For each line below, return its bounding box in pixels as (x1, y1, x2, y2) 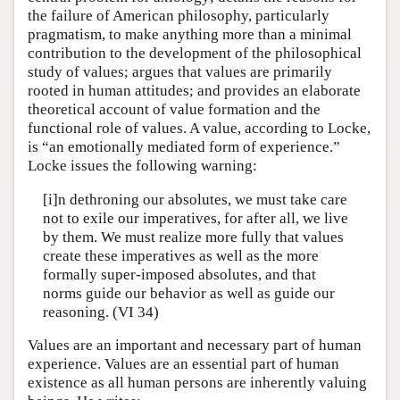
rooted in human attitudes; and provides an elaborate (28, 82, 361, 100)
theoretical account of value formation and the (28, 101, 321, 119)
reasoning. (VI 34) (42, 303, 159, 321)
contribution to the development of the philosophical (28, 45, 362, 62)
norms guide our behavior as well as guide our (42, 284, 335, 302)
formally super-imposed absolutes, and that (42, 265, 316, 283)
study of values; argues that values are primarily (28, 63, 332, 81)
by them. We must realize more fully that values (42, 228, 344, 246)
